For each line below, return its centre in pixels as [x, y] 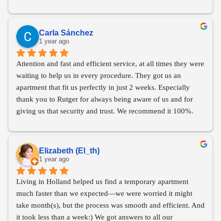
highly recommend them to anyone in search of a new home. [110, 5]
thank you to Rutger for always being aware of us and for [105, 99]
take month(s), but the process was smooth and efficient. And [110, 205]
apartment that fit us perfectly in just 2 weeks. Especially [103, 88]
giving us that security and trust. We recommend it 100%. [105, 111]
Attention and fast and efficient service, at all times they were [110, 64]
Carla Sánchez [66, 33]
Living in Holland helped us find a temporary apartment [102, 182]
